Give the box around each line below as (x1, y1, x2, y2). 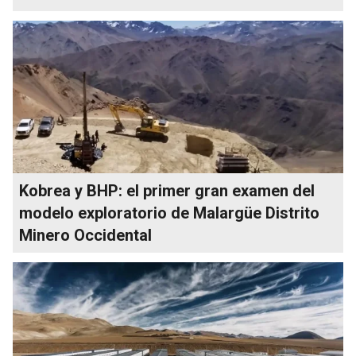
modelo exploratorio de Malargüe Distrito (19, 203, 319, 222)
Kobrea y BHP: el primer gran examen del (19, 180, 315, 200)
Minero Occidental (19, 225, 152, 245)
